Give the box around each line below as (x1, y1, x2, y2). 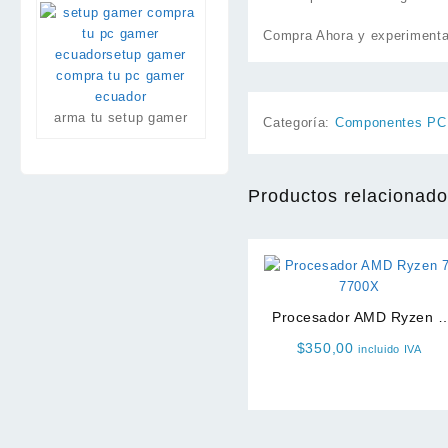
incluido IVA (358, 343, 422, 356)
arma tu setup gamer (54, 110, 188, 126)
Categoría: (263, 115, 335, 131)
